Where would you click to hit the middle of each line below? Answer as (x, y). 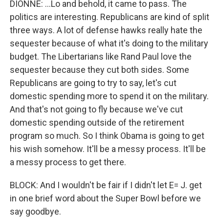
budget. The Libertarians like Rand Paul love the (101, 56)
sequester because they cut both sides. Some (99, 70)
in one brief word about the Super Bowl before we (105, 198)
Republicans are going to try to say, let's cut (93, 83)
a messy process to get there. (68, 162)
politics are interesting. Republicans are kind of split (109, 17)
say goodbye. (35, 211)
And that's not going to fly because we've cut (96, 109)
